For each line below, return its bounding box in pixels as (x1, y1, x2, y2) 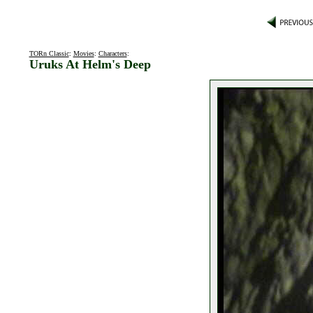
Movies (73, 50, 94, 57)
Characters (98, 50, 127, 57)
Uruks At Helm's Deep (29, 57, 151, 71)
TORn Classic (29, 50, 69, 57)
